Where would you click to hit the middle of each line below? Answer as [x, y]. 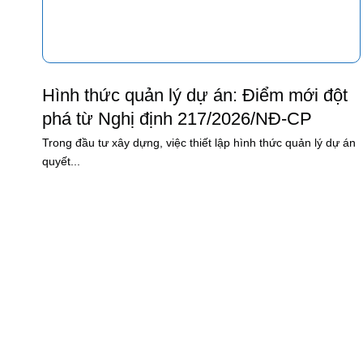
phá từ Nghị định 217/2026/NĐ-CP [177, 118]
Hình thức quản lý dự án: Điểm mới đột [195, 95]
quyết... [61, 162]
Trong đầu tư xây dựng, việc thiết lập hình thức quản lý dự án [199, 143]
